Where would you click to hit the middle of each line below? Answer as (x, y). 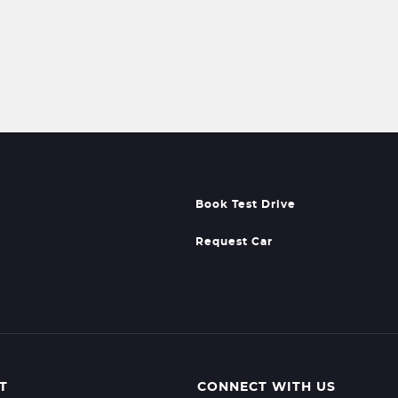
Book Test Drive (246, 204)
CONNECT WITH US (266, 387)
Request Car (235, 242)
